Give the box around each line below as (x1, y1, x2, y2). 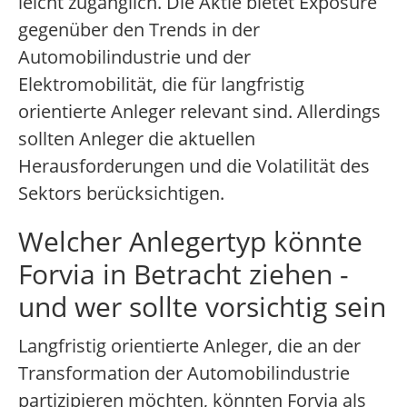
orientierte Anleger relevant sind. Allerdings (18, 99, 381, 124)
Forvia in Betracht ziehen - (18, 255, 349, 293)
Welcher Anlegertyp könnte (18, 223, 362, 261)
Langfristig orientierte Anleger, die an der (18, 333, 361, 359)
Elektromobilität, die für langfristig (18, 72, 304, 97)
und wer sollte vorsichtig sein (18, 288, 386, 326)
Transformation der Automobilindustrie (18, 361, 350, 386)
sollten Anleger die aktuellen (18, 126, 255, 152)
